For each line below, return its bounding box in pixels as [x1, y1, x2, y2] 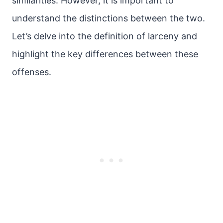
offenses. [12, 67, 51, 77]
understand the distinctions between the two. [12, 13, 205, 23]
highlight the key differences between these [12, 49, 198, 59]
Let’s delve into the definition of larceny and [12, 31, 197, 41]
